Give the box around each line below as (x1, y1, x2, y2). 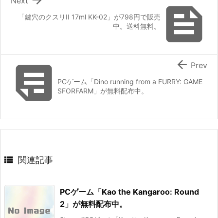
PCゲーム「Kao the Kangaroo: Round (60, 186, 199, 197)
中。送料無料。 (113, 21, 161, 30)
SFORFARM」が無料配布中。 (57, 86, 148, 95)
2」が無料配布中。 (60, 199, 127, 209)
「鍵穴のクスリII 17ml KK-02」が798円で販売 (18, 12, 161, 21)
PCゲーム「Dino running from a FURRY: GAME (57, 77, 202, 86)
